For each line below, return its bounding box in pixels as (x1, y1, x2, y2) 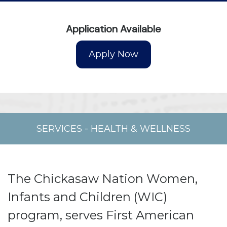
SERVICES (36, 123, 82, 134)
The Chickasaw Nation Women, (8, 171, 198, 186)
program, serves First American (8, 208, 194, 222)
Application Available (66, 22, 161, 35)
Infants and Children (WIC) (8, 190, 167, 204)
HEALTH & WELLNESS (91, 123, 191, 134)
